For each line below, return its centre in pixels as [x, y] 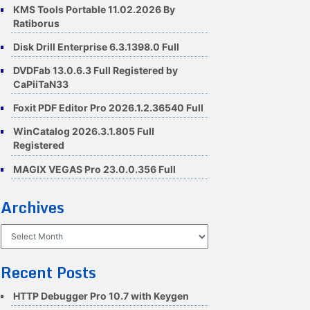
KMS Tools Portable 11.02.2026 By [94, 9]
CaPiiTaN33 [41, 84]
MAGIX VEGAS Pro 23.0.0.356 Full [94, 169]
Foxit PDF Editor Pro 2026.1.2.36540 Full [108, 108]
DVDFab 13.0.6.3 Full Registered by [95, 70]
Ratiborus [36, 23]
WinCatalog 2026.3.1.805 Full [84, 131]
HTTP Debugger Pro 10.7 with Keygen [101, 295]
